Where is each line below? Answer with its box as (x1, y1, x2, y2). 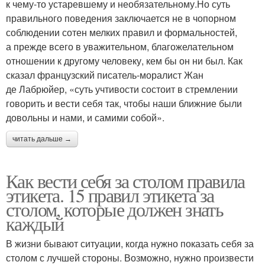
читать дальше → (12, 135, 72, 144)
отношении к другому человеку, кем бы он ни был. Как (6, 54, 243, 68)
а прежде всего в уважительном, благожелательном (6, 40, 234, 54)
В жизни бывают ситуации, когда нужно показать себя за (6, 237, 254, 251)
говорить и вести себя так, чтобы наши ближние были (6, 96, 242, 111)
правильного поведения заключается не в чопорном (6, 11, 236, 25)
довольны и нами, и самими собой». (6, 111, 164, 125)
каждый (6, 211, 64, 237)
